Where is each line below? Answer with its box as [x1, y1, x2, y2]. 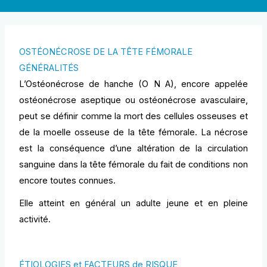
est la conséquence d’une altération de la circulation [19, 143, 248, 154]
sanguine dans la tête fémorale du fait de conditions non [19, 159, 248, 170]
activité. [19, 214, 51, 225]
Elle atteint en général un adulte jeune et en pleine [19, 198, 248, 209]
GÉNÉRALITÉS [19, 63, 79, 74]
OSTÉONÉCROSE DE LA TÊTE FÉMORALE [19, 46, 193, 58]
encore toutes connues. [19, 175, 116, 187]
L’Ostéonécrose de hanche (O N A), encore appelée [19, 79, 248, 90]
